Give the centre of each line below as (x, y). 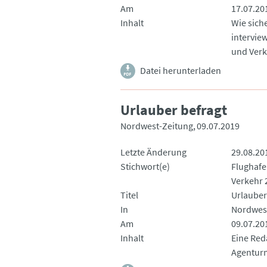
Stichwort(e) (145, 166)
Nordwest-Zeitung (157, 125)
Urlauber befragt (174, 110)
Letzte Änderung (153, 152)
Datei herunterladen (181, 70)
